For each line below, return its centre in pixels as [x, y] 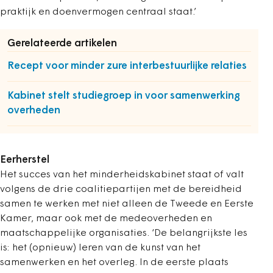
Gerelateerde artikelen [62, 44]
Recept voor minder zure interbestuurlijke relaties [127, 66]
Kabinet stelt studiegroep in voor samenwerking [124, 96]
